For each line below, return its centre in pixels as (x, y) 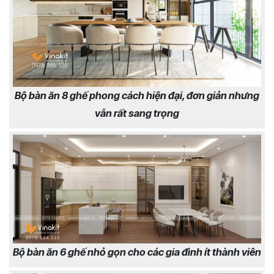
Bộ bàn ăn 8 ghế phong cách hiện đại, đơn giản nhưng (137, 96)
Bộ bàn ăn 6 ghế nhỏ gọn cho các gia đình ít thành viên (137, 252)
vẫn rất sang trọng (137, 113)
